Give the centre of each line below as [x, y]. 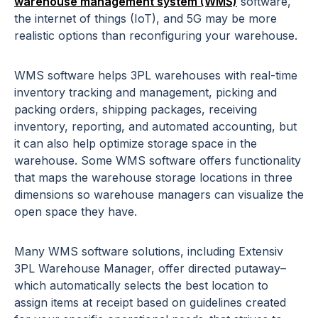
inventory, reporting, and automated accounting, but [155, 127]
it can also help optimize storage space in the [136, 144]
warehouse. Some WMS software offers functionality [158, 161]
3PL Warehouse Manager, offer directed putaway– [150, 269]
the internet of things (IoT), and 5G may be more [146, 19]
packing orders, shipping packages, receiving [136, 110]
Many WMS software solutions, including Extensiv [149, 252]
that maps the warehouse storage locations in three [153, 178]
